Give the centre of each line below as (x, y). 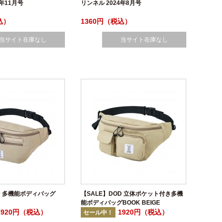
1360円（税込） (106, 21)
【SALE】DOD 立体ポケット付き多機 (132, 194)
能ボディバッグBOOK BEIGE (120, 203)
